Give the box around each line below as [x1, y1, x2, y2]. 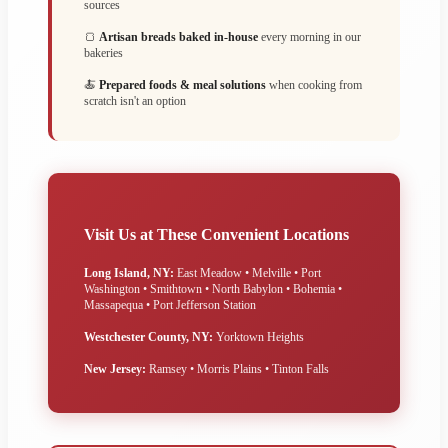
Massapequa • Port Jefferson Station [84, 297, 256, 312]
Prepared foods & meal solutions [99, 77, 266, 92]
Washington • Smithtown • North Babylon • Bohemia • [84, 281, 342, 296]
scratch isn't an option [84, 93, 186, 108]
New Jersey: [84, 361, 146, 376]
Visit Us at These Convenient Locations [84, 225, 349, 243]
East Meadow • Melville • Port [174, 265, 321, 280]
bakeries [84, 45, 123, 60]
